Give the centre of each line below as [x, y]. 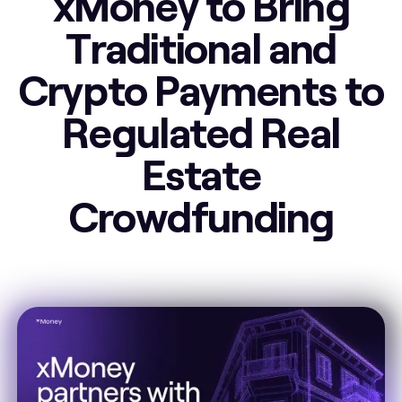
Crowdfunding [201, 215]
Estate [201, 173]
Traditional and [201, 47]
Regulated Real [201, 131]
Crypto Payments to [201, 89]
